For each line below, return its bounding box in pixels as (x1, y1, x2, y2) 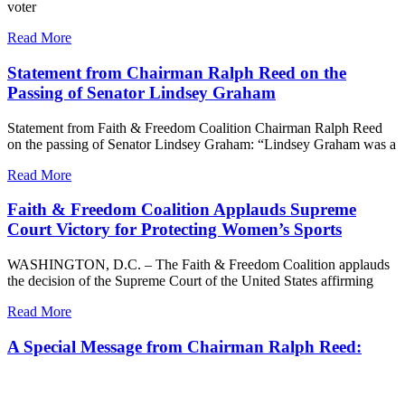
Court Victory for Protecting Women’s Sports (7, 220, 342, 240)
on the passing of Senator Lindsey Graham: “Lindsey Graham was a (7, 136, 396, 152)
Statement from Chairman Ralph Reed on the (7, 62, 346, 82)
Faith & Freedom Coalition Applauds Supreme (7, 200, 356, 220)
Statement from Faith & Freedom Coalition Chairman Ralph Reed (7, 119, 382, 136)
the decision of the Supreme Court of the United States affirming (7, 272, 373, 288)
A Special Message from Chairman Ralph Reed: (7, 336, 362, 356)
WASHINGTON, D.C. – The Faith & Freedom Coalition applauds (7, 256, 390, 272)
